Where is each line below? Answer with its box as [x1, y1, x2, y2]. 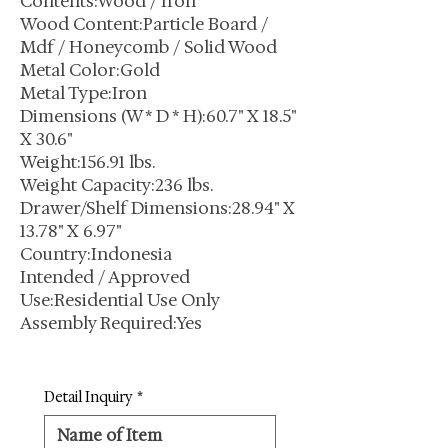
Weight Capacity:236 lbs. [20, 174, 213, 196]
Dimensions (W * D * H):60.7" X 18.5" [20, 105, 296, 127]
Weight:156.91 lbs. [20, 151, 155, 173]
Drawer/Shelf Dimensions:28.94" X [20, 197, 295, 219]
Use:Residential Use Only [20, 289, 220, 311]
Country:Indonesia [20, 243, 172, 265]
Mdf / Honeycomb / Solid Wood [20, 36, 277, 58]
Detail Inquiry [44, 388, 133, 406]
